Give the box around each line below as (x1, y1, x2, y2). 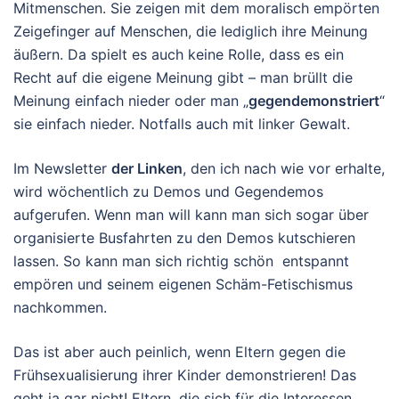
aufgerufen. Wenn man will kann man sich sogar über (13, 206, 369, 224)
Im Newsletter (13, 159, 111, 177)
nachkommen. (13, 298, 107, 316)
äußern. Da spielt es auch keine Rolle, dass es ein (13, 45, 344, 63)
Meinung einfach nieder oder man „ (13, 92, 248, 110)
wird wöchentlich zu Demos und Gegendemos (13, 183, 323, 200)
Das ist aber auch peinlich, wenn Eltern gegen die (13, 343, 346, 361)
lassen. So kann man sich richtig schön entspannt (13, 252, 349, 270)
